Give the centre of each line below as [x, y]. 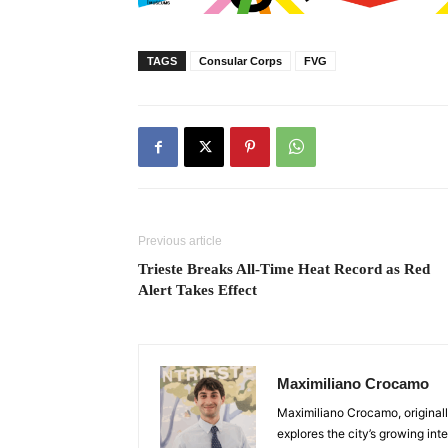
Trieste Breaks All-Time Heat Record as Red [284, 269]
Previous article [180, 241]
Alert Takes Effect [197, 290]
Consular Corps [240, 61]
